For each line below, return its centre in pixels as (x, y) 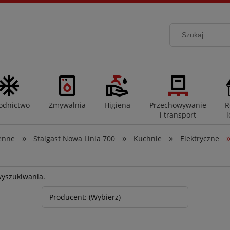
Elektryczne (200, 139)
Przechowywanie (178, 105)
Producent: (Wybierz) (85, 197)
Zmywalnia (67, 105)
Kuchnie (148, 139)
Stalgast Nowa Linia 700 (74, 139)
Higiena (118, 105)
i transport (178, 115)
